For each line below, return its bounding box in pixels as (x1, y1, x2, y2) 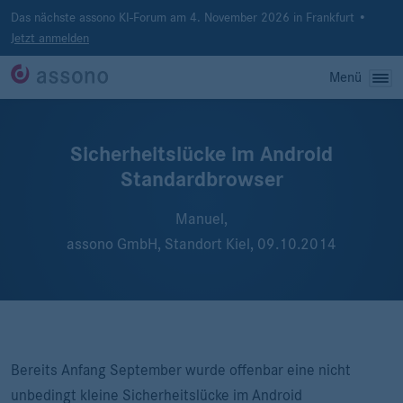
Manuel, (175, 211, 228, 227)
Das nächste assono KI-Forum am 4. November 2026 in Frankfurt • (11, 11, 367, 24)
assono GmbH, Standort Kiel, (67, 237, 257, 252)
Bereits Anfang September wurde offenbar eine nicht (11, 363, 351, 378)
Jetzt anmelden (11, 31, 89, 45)
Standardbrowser (120, 169, 283, 191)
